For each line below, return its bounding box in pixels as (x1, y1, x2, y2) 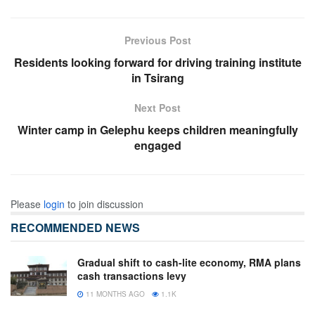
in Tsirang (131, 70, 184, 86)
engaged (134, 137, 181, 154)
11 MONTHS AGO (84, 289, 145, 300)
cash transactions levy (77, 269, 186, 283)
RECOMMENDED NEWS (11, 219, 140, 236)
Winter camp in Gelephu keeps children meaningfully (17, 122, 298, 139)
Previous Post (124, 33, 191, 48)
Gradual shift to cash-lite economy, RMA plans (77, 255, 301, 270)
